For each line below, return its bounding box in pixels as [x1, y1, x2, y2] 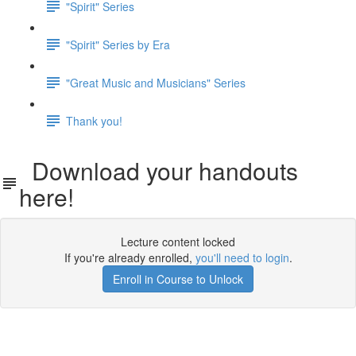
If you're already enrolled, [64, 250, 195, 265]
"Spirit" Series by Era [66, 36, 170, 52]
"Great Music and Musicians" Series [66, 74, 246, 91]
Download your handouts [18, 153, 298, 188]
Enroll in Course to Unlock [113, 271, 243, 287]
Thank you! [66, 112, 122, 129]
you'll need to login [195, 250, 289, 265]
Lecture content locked [121, 234, 235, 250]
